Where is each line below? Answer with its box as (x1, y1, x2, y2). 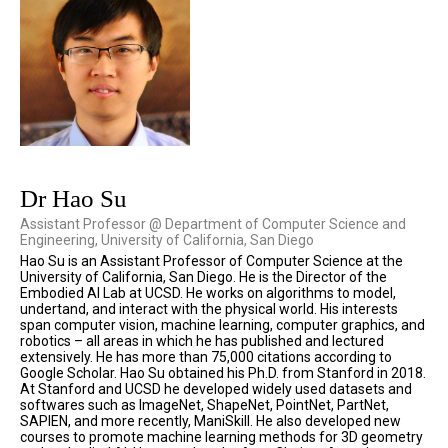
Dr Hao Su (20, 185, 127, 213)
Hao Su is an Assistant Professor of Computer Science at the (20, 253, 403, 270)
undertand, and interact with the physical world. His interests (20, 301, 398, 318)
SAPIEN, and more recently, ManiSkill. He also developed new (20, 413, 401, 430)
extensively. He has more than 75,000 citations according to (20, 349, 392, 366)
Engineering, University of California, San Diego (20, 232, 314, 249)
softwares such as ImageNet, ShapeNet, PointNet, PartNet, (20, 397, 389, 414)
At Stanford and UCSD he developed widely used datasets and (20, 381, 412, 398)
